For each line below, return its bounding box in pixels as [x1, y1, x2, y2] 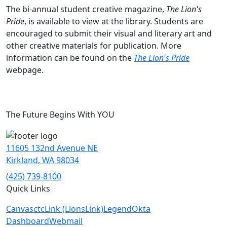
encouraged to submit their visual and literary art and [6, 28, 212, 39]
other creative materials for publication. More [6, 40, 181, 51]
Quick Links [6, 182, 50, 194]
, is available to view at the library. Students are [24, 16, 203, 27]
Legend [103, 203, 132, 214]
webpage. [6, 64, 44, 75]
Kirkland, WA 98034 [6, 154, 79, 166]
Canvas [6, 203, 33, 214]
